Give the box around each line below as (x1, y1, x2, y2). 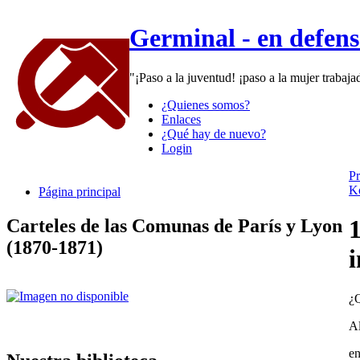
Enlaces (162, 112, 201, 126)
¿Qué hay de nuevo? (162, 126, 266, 141)
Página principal (39, 184, 121, 198)
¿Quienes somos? (162, 97, 250, 112)
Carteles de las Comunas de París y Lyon (6, 215, 342, 236)
